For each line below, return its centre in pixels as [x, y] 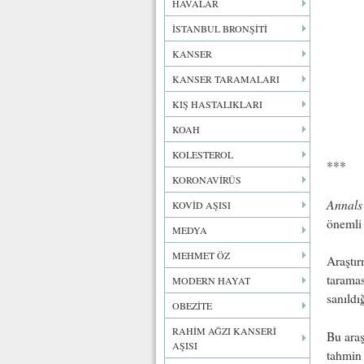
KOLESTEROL [203, 154]
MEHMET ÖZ [201, 255]
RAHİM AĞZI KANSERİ [224, 331]
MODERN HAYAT [211, 280]
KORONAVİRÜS [207, 180]
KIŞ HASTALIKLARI [217, 104]
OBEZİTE [192, 305]
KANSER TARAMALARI [226, 79]
